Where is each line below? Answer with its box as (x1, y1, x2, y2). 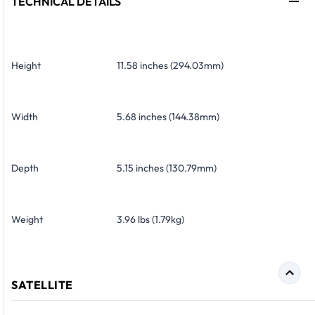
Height (11, 59, 41, 72)
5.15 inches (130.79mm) (117, 162, 217, 175)
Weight (11, 213, 43, 226)
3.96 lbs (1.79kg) (117, 213, 184, 226)
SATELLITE (11, 278, 73, 292)
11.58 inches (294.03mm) (117, 59, 224, 72)
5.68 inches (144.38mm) (117, 110, 219, 124)
